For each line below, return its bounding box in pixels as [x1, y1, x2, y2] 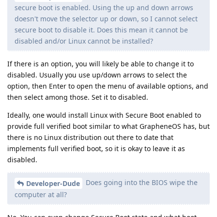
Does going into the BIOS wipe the [84, 178, 198, 187]
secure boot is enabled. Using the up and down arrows [15, 3, 193, 13]
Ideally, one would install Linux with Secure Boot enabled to [7, 110, 201, 120]
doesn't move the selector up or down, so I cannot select [15, 14, 198, 24]
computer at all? [15, 190, 67, 200]
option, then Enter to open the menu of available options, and [7, 81, 208, 91]
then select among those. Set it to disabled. [7, 93, 148, 102]
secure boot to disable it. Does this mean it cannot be [15, 25, 188, 35]
